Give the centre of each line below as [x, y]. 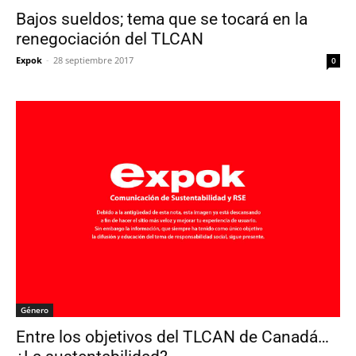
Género [35, 310]
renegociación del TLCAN [110, 39]
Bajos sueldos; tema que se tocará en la [162, 19]
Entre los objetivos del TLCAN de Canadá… [172, 337]
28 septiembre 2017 [93, 60]
